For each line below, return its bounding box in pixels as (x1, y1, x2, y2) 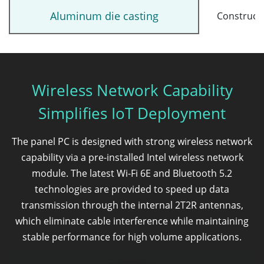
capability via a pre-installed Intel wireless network (21, 150, 243, 164)
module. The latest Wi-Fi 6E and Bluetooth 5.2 (32, 166, 232, 180)
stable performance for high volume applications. (22, 230, 242, 243)
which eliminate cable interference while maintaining (15, 214, 249, 227)
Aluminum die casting (49, 8, 159, 23)
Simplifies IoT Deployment (38, 102, 226, 124)
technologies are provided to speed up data (35, 182, 229, 196)
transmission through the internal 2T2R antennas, (21, 198, 243, 212)
